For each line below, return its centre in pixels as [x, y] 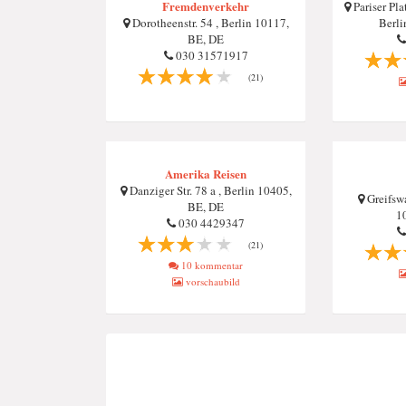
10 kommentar [211, 265]
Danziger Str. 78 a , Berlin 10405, [209, 190]
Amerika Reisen [206, 174]
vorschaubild [211, 281]
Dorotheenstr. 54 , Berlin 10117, [209, 23]
